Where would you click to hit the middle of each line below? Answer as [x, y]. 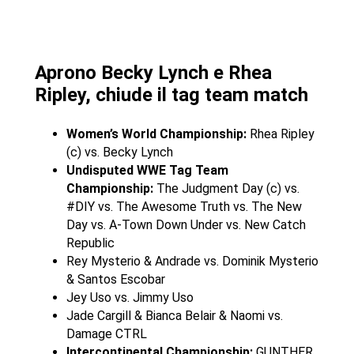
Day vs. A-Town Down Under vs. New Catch [186, 225]
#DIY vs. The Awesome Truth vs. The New [184, 207]
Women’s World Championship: [156, 134]
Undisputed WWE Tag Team [147, 171]
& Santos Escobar [115, 280]
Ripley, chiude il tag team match [171, 95]
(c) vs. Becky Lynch [119, 153]
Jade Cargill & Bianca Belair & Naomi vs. [174, 316]
